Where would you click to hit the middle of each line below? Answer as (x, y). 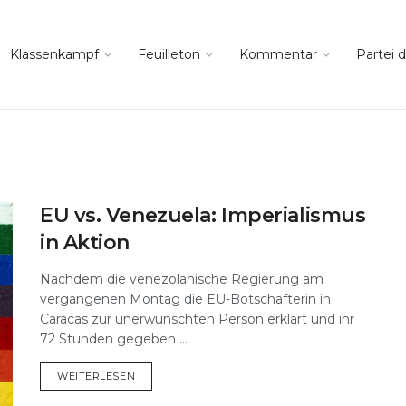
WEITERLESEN (97, 376)
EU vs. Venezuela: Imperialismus (203, 215)
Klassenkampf (54, 54)
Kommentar (278, 54)
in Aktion (85, 242)
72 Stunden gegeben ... (114, 339)
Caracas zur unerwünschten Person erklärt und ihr (197, 319)
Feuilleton (169, 54)
